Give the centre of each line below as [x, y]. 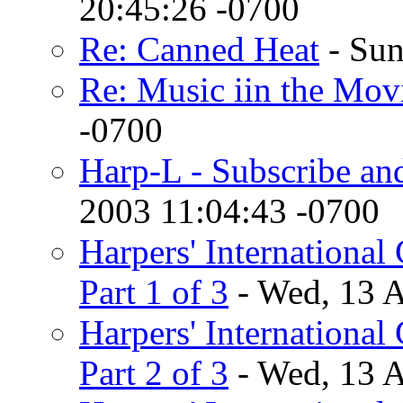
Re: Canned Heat [199, 49]
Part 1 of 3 [154, 291]
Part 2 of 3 [154, 372]
